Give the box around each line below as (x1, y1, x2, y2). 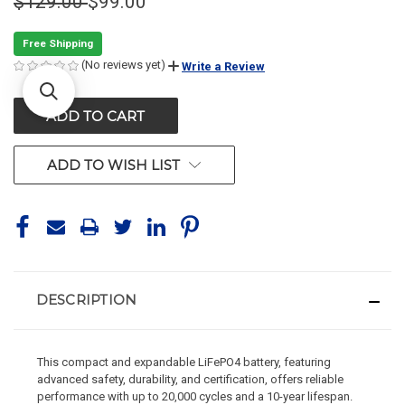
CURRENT (14, 100, 80, 118)
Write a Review (182, 59, 265, 73)
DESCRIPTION (35, 291, 137, 309)
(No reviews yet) (81, 58, 165, 72)
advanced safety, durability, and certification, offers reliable (37, 372, 344, 387)
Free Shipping (23, 37, 93, 51)
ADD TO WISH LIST (47, 156, 181, 174)
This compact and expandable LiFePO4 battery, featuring (37, 355, 332, 370)
